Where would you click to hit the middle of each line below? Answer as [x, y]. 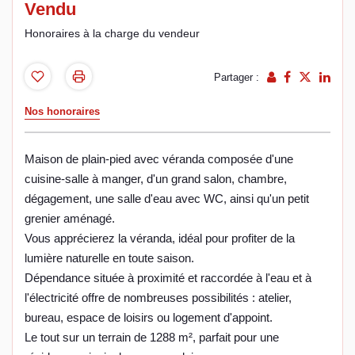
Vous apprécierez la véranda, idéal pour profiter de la [160, 239]
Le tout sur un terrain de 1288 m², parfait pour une [152, 338]
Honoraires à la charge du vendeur [112, 33]
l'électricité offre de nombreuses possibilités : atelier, [158, 298]
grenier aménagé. [70, 219]
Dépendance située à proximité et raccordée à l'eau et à [168, 278]
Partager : [237, 78]
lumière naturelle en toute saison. [109, 258]
